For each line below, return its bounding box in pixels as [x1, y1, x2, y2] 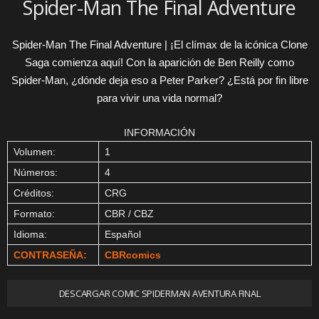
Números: [14, 167, 58, 178]
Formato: [14, 208, 55, 219]
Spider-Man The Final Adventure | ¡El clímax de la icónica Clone [11, 38, 308, 51]
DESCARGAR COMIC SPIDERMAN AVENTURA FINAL [58, 287, 261, 300]
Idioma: [14, 229, 47, 240]
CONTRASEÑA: [14, 249, 87, 261]
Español [105, 229, 141, 240]
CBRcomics [105, 249, 161, 261]
